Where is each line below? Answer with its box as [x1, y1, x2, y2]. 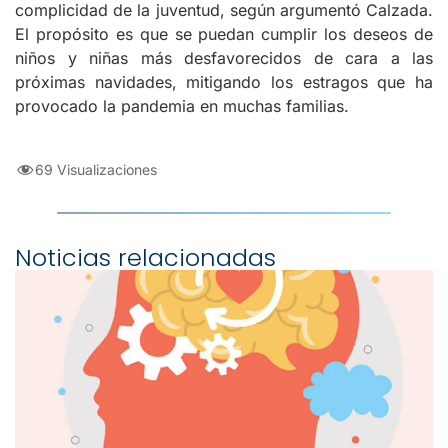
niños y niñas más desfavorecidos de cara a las [15, 48, 433, 69]
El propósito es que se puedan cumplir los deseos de [15, 24, 433, 45]
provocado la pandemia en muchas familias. [15, 96, 349, 117]
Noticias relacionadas [15, 241, 276, 275]
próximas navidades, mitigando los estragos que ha [15, 72, 433, 93]
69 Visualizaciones [35, 161, 157, 179]
